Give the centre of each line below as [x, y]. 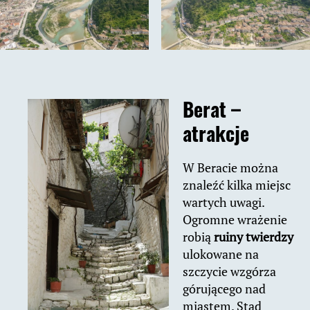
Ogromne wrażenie [235, 220]
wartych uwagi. [224, 202]
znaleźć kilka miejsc [237, 185]
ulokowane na [221, 254]
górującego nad [224, 289]
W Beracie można [230, 168]
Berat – [212, 109]
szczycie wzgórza [229, 272]
